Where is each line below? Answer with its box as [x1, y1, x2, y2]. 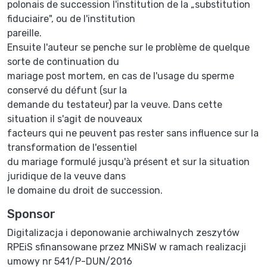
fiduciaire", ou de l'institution [7, 13, 135, 24]
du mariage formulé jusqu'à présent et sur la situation [7, 156, 250, 167]
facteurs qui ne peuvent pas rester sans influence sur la [7, 127, 259, 139]
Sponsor [7, 206, 55, 221]
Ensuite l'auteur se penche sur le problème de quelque [7, 41, 250, 53]
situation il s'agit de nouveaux [7, 113, 142, 125]
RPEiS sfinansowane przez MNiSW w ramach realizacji [7, 241, 246, 253]
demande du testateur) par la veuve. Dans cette [7, 98, 222, 110]
